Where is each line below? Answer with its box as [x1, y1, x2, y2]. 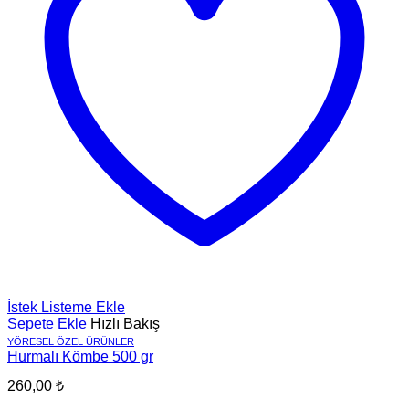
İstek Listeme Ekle [7, 299, 125, 315]
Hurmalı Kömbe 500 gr [7, 348, 153, 364]
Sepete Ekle [7, 315, 87, 331]
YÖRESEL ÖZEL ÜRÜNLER [7, 335, 134, 347]
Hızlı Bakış [90, 315, 160, 331]
